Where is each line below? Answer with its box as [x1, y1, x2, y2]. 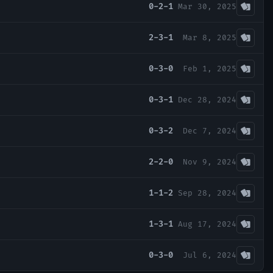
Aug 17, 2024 [178, 219, 236, 230]
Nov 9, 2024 [183, 157, 236, 168]
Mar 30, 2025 [178, 2, 236, 12]
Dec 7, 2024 [183, 126, 236, 136]
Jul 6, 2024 [183, 250, 236, 261]
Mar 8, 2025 [183, 33, 236, 43]
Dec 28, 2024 [178, 95, 236, 105]
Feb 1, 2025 [183, 64, 236, 74]
